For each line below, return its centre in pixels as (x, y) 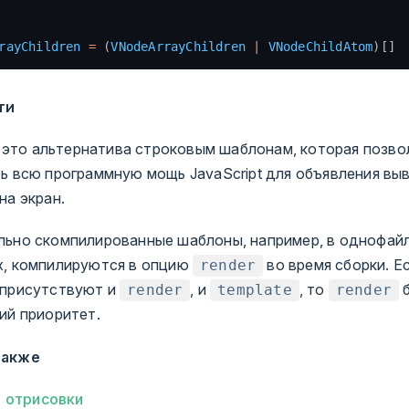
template (255, 290)
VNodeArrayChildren (178, 47)
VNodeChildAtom (317, 47)
